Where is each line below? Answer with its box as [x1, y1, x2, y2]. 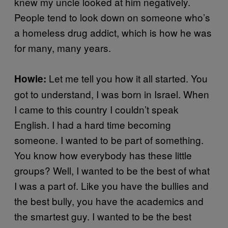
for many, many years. [14, 40, 111, 54]
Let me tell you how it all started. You [46, 71, 208, 85]
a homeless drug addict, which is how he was [14, 25, 212, 39]
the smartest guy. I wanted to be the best [14, 209, 191, 223]
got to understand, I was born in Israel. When [14, 87, 209, 101]
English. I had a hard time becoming [14, 117, 171, 131]
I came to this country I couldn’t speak [14, 102, 179, 116]
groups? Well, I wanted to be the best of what [14, 163, 210, 177]
